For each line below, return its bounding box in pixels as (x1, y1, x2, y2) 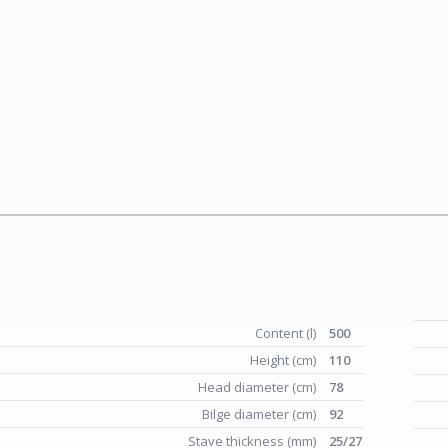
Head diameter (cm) (198, 378, 319, 396)
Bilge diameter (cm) (202, 405, 319, 423)
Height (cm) (250, 351, 319, 369)
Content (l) (255, 324, 319, 342)
